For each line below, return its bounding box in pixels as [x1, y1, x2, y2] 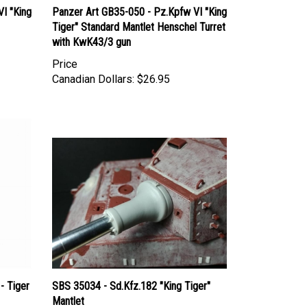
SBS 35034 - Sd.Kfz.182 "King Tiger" [52, 267, 210, 280]
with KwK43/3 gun [52, 22, 131, 36]
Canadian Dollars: [52, 59, 134, 73]
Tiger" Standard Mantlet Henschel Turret [52, 7, 225, 21]
